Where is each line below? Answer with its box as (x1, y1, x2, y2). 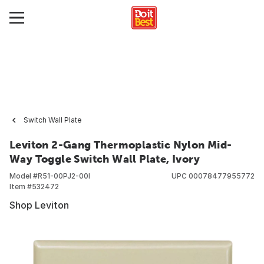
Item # (9, 182, 32, 191)
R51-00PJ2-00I (38, 171, 90, 180)
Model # (9, 171, 38, 180)
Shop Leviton (9, 199, 69, 211)
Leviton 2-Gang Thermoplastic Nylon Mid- (9, 138, 232, 151)
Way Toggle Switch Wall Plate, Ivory (9, 153, 200, 165)
